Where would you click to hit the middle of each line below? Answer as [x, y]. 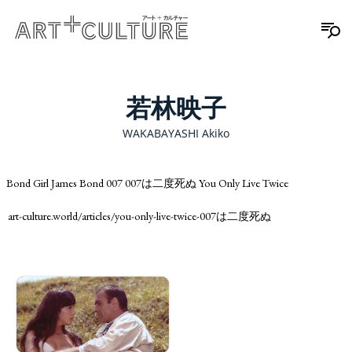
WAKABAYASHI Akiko [176, 133]
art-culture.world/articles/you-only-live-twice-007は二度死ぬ [139, 216]
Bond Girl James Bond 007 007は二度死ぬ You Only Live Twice [147, 182]
